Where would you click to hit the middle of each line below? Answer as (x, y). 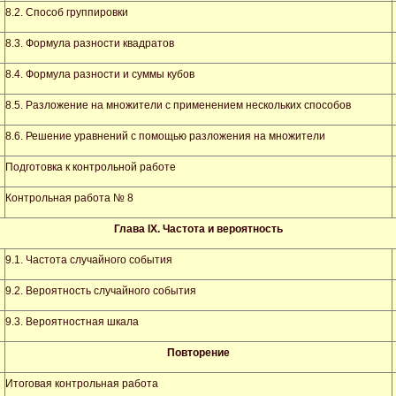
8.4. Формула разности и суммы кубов (100, 74)
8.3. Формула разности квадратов (90, 43)
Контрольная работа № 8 (69, 198)
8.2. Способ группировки (67, 12)
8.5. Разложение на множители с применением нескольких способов (178, 105)
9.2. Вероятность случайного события (101, 291)
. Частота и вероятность (220, 229)
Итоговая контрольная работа (82, 384)
